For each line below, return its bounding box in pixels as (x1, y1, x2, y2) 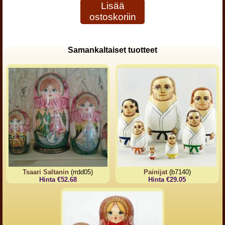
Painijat (143, 168, 167, 176)
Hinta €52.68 (39, 176, 77, 184)
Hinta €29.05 (148, 176, 186, 184)
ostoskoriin (89, 12, 136, 22)
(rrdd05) (69, 168, 93, 176)
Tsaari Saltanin (23, 168, 69, 176)
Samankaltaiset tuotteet (68, 46, 157, 54)
